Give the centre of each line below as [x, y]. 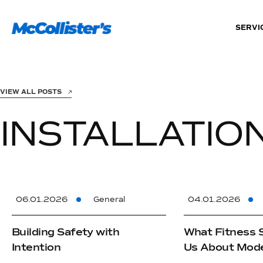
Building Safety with [66, 232]
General [109, 199]
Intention [36, 247]
